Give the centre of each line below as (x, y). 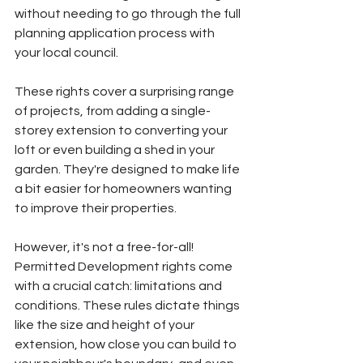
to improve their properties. (96, 209)
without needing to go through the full (129, 14)
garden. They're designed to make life (128, 170)
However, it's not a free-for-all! (105, 248)
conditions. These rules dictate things (128, 306)
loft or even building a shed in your (116, 150)
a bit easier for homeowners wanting (124, 189)
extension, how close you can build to (127, 345)
